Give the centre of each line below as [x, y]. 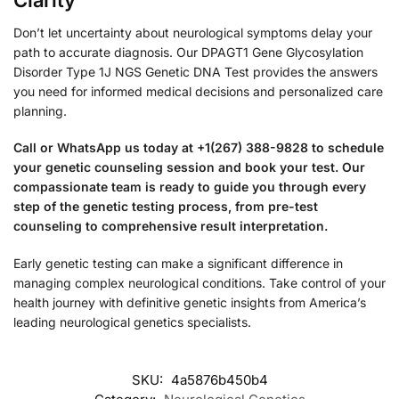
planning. [40, 110]
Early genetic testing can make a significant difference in [178, 263]
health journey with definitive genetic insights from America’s [190, 302]
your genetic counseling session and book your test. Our [189, 167]
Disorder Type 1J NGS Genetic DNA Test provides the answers [195, 71]
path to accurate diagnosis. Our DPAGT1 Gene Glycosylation [188, 52]
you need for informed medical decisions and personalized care [198, 91]
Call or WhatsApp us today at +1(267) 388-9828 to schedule [199, 148]
